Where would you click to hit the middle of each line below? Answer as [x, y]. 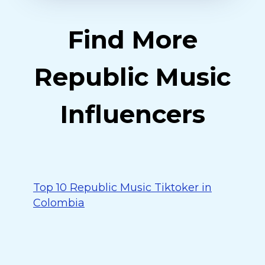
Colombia [59, 203]
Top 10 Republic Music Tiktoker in [122, 188]
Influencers [132, 114]
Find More [132, 40]
